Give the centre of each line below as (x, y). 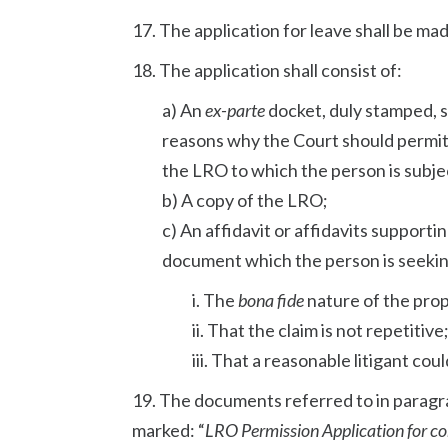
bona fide (271, 300)
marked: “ (168, 430)
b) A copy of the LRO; (245, 200)
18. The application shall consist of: (267, 70)
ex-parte (235, 110)
